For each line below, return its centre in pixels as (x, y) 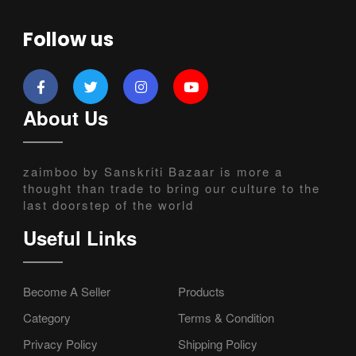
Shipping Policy (218, 343)
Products (201, 291)
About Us (66, 117)
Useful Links (80, 237)
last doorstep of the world (108, 204)
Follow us (68, 39)
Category (47, 317)
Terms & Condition (226, 317)
